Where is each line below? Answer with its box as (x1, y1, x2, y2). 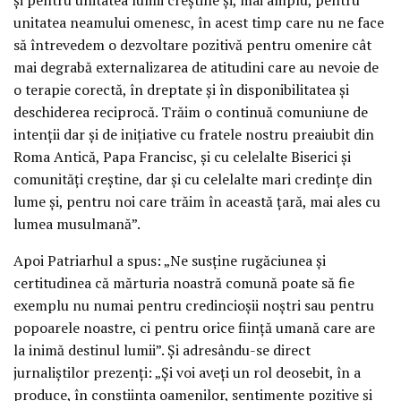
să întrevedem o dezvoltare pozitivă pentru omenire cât (13, 34, 371, 55)
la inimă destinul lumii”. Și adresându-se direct (13, 339, 311, 360)
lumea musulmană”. (13, 213, 141, 234)
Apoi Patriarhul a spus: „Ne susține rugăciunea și (13, 250, 326, 270)
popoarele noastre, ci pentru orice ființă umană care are (13, 317, 375, 337)
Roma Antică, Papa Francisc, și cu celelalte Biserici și (13, 146, 351, 166)
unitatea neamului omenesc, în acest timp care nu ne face (13, 12, 384, 32)
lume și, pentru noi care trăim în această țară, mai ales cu (13, 191, 380, 211)
